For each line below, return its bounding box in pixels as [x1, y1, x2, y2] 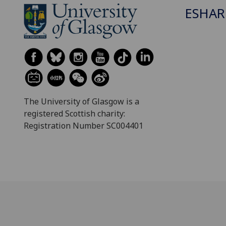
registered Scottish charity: [24, 108, 125, 120]
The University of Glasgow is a [24, 96, 139, 107]
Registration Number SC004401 [24, 120, 143, 132]
